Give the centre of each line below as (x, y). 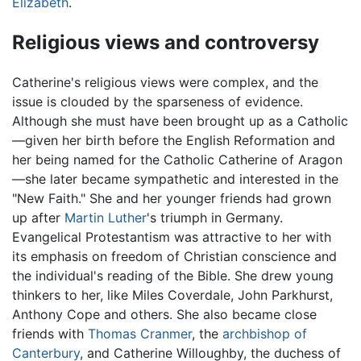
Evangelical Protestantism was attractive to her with (172, 237)
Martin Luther (106, 218)
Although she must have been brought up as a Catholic (180, 121)
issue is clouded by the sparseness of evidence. (158, 102)
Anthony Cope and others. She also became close (164, 315)
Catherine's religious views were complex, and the (165, 83)
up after (38, 218)
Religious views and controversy (166, 42)
